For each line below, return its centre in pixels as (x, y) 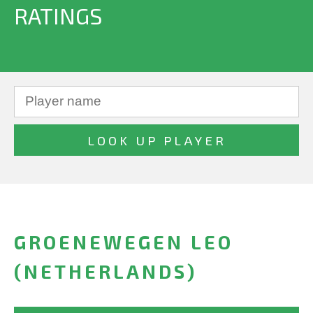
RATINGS (58, 15)
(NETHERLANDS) (105, 271)
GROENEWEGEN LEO (124, 242)
